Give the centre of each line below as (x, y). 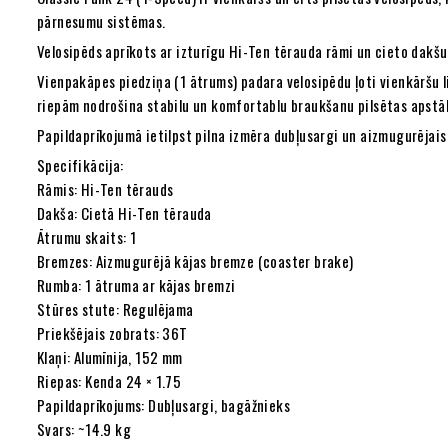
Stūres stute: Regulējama (115, 309)
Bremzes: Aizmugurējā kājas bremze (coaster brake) (195, 261)
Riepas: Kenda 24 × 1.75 (109, 381)
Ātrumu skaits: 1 (87, 237)
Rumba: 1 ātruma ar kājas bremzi (136, 285)
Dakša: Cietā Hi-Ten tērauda (124, 213)
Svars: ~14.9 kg (84, 429)
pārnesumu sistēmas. (101, 21)
